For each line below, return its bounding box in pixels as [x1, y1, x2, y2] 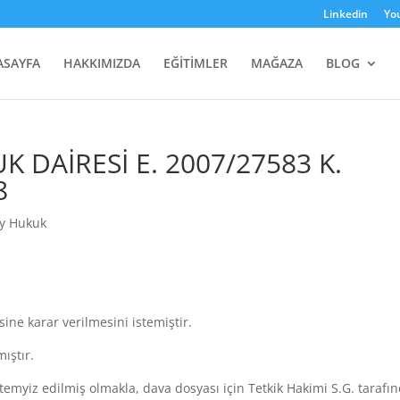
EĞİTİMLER [163, 54, 228, 71]
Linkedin [322, 6, 368, 21]
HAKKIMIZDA [63, 54, 140, 71]
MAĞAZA [251, 54, 303, 71]
